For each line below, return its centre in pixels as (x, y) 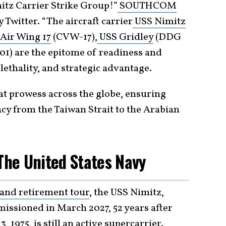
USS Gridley (125, 37)
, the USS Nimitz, (127, 192)
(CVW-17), (74, 37)
